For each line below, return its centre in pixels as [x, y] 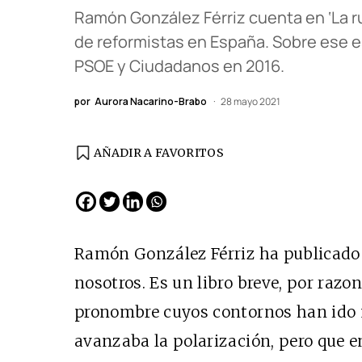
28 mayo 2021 [250, 102]
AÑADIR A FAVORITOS [159, 153]
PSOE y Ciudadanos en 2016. [179, 66]
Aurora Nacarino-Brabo [151, 102]
